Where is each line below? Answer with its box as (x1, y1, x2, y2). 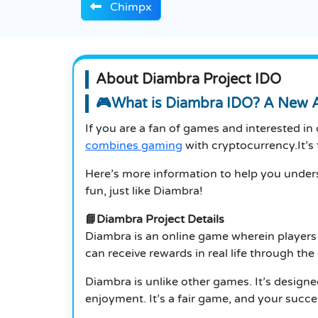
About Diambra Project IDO (96, 71, 281, 89)
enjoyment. (85, 292, 146, 307)
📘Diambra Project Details (85, 212, 224, 227)
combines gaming (85, 138, 182, 153)
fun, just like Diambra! (85, 184, 203, 199)
